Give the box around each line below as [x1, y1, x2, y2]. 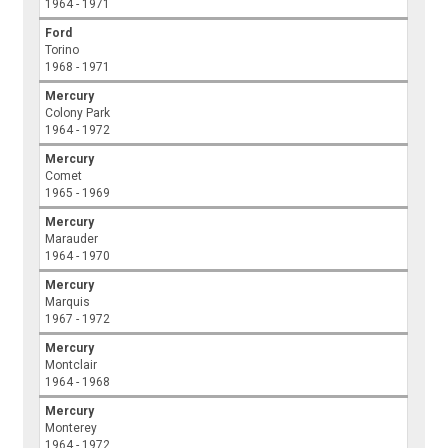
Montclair [45, 358, 98, 373]
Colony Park [45, 106, 111, 121]
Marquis [45, 295, 91, 310]
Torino [45, 43, 80, 58]
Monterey [45, 421, 98, 436]
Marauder [45, 232, 99, 247]
